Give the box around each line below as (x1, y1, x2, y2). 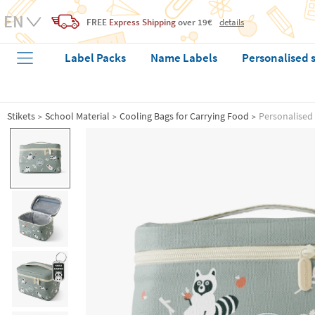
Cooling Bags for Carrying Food (120, 110, 249, 122)
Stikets (7, 110, 35, 122)
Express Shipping (109, 15, 176, 28)
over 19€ (176, 15, 212, 28)
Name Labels (150, 50, 218, 65)
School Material (45, 110, 110, 122)
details (219, 15, 244, 27)
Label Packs (65, 50, 127, 65)
